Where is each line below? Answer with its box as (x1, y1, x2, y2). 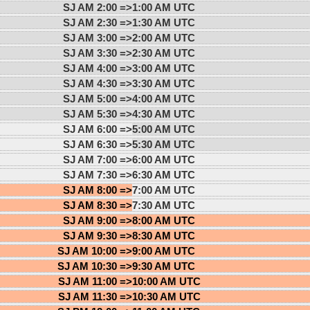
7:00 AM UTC (131, 183, 195, 196)
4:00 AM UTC (131, 92, 195, 104)
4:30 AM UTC (131, 107, 195, 120)
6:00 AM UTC (131, 153, 195, 165)
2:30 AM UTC (131, 46, 195, 59)
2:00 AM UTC (131, 31, 195, 44)
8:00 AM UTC (131, 214, 195, 226)
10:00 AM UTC (131, 275, 201, 287)
